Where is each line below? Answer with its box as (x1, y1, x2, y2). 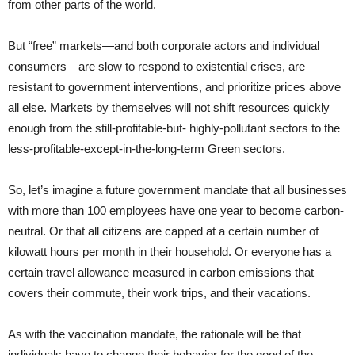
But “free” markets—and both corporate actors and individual (8, 38, 319, 52)
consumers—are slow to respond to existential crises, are (8, 59, 305, 73)
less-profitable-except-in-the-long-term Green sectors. (8, 141, 285, 155)
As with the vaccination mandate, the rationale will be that (8, 326, 301, 341)
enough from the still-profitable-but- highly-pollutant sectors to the (8, 120, 340, 135)
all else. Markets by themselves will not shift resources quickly (8, 100, 330, 114)
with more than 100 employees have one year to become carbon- (8, 203, 344, 217)
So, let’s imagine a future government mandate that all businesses (8, 182, 347, 197)
